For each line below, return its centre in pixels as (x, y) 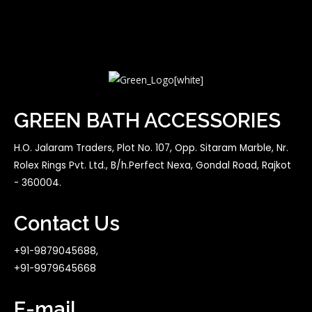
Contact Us (67, 223)
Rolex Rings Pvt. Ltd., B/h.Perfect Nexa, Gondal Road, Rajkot (153, 165)
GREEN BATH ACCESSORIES (147, 120)
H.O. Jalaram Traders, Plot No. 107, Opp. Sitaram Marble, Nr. (151, 148)
